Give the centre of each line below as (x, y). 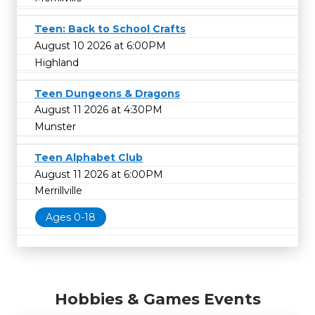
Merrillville (58, 191)
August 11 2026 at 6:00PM (99, 174)
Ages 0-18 (71, 217)
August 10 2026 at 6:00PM (100, 45)
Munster (55, 126)
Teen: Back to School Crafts (110, 29)
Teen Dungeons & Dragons (107, 93)
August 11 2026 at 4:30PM (98, 110)
